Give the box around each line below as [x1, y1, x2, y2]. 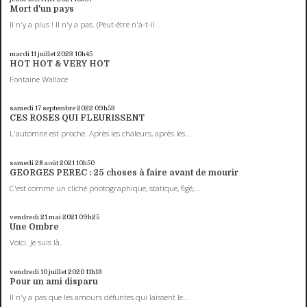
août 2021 [44, 158, 75, 167]
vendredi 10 [10, 267, 48, 275]
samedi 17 [10, 104, 42, 112]
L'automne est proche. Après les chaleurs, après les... [10, 128, 192, 139]
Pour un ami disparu [10, 276, 99, 286]
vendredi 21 [10, 213, 48, 221]
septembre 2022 [42, 104, 94, 112]
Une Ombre [10, 222, 60, 232]
